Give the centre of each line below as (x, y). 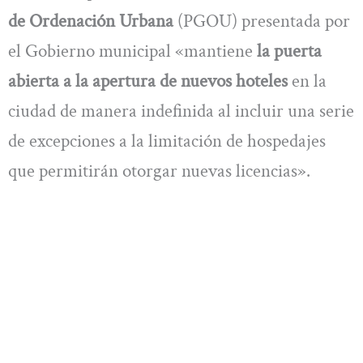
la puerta (289, 51)
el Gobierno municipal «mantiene (132, 51)
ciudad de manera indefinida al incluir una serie (181, 111)
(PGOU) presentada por (262, 21)
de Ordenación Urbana (91, 21)
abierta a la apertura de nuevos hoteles (148, 81)
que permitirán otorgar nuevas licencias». (159, 171)
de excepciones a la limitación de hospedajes (167, 141)
